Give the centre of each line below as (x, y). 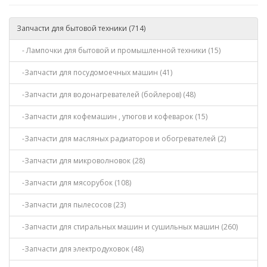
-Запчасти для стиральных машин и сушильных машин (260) (127, 227)
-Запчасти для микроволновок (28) (81, 161)
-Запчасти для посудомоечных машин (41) (94, 72)
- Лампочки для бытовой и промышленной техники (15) (119, 50)
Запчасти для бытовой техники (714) (81, 28)
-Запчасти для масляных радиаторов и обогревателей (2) (121, 139)
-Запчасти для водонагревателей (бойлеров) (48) (106, 94)
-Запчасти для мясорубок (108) (74, 183)
